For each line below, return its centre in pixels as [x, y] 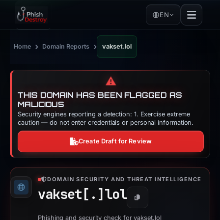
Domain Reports [66, 46]
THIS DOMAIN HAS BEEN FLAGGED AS [100, 95]
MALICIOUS [41, 104]
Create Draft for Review [115, 141]
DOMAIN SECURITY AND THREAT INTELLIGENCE [124, 179]
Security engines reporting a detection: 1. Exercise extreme [104, 114]
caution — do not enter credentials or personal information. [106, 123]
